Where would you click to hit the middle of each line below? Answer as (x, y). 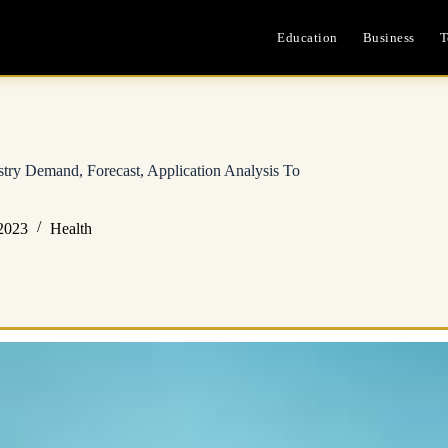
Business (388, 37)
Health (71, 228)
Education (307, 37)
